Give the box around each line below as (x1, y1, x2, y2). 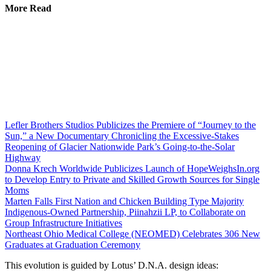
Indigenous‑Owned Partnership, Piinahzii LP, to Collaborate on (5, 207, 246, 218)
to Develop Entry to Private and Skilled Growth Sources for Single (5, 174, 260, 185)
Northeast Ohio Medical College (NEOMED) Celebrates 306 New (5, 229, 260, 240)
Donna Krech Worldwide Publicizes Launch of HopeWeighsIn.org (5, 163, 260, 174)
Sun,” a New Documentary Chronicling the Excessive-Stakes (5, 131, 239, 142)
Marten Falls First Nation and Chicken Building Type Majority (5, 196, 244, 207)
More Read (5, 3, 51, 14)
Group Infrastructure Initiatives (5, 218, 122, 229)
